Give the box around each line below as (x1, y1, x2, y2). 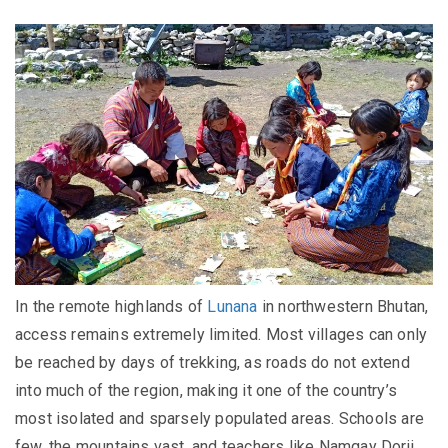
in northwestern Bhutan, (257, 296, 429, 316)
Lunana (207, 296, 258, 316)
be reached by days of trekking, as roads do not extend (15, 352, 410, 372)
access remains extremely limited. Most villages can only (15, 324, 428, 344)
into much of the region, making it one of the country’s (15, 380, 398, 400)
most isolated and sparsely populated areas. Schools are (15, 408, 425, 428)
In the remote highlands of (15, 296, 208, 316)
